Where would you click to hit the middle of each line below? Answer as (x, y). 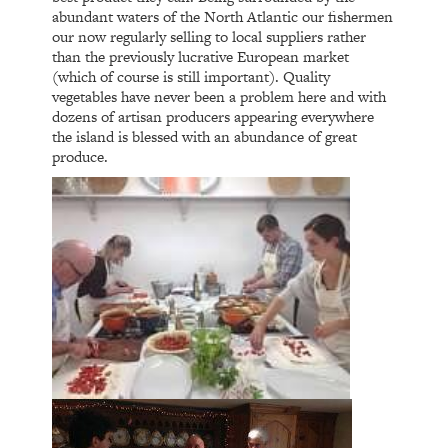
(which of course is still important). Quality (191, 76)
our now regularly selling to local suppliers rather (209, 36)
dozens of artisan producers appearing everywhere (213, 116)
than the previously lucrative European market (201, 56)
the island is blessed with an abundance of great (205, 136)
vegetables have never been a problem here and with (219, 96)
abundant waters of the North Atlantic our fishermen (223, 16)
